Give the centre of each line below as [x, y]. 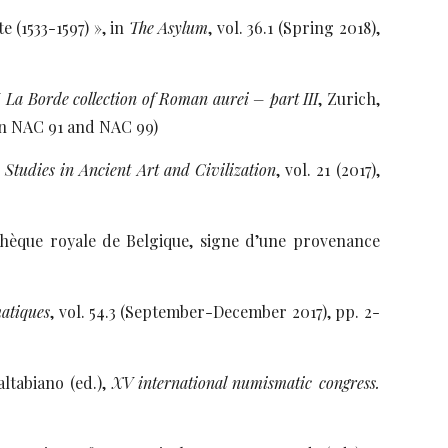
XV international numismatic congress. [246, 382]
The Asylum [166, 27]
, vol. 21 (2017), [327, 169]
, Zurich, [349, 98]
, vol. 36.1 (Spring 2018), [294, 27]
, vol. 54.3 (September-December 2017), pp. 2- [215, 311]
